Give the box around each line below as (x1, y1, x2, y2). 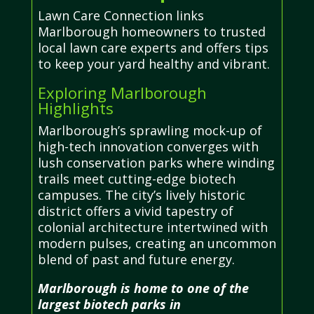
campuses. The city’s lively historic (37, 186, 245, 203)
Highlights (37, 97, 114, 118)
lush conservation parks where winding (37, 153, 275, 171)
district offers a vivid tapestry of (37, 202, 233, 219)
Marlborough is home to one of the (37, 279, 249, 296)
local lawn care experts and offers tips (37, 39, 268, 56)
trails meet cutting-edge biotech (37, 170, 235, 187)
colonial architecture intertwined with (37, 218, 268, 235)
